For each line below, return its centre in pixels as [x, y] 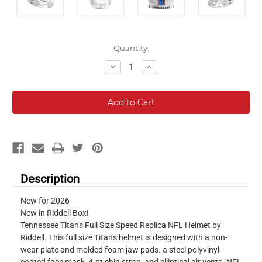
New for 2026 [45, 201]
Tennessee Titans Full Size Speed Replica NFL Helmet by [121, 225]
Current [27, 48]
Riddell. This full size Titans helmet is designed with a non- [124, 238]
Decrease [127, 66]
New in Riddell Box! [55, 213]
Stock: [24, 59]
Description [50, 179]
